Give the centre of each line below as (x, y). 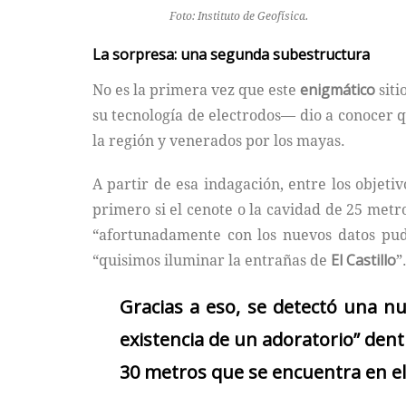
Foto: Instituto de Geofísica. (239, 15)
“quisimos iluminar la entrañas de (212, 261)
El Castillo (363, 261)
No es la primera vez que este (196, 90)
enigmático (338, 90)
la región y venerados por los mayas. (219, 141)
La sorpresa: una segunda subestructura (231, 54)
